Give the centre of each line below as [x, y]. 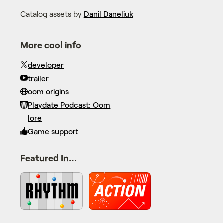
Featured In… [48, 158]
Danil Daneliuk [108, 13]
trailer [39, 78]
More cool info [51, 45]
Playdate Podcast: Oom [69, 105]
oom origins [49, 91]
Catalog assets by [52, 13]
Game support [53, 131]
